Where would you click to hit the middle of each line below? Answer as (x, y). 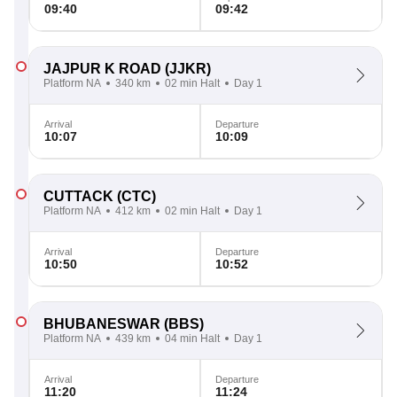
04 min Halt (192, 339)
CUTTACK (78, 196)
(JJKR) (186, 69)
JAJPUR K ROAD (102, 69)
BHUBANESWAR (102, 324)
